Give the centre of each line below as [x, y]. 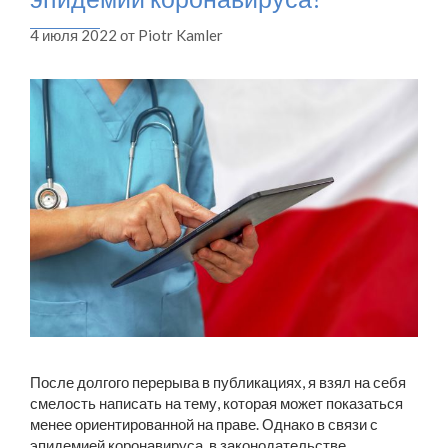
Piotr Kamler [180, 34]
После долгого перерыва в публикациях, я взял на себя [218, 381]
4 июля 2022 [73, 34]
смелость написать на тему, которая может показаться [216, 402]
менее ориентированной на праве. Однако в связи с [204, 423]
